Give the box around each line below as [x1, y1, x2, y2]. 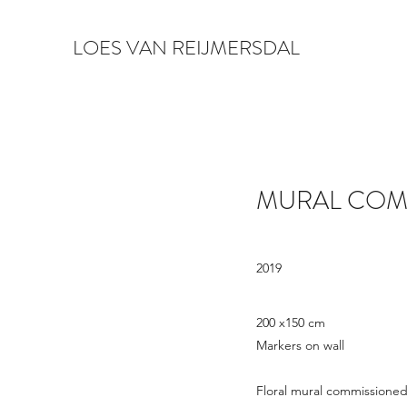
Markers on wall [256, 337, 344, 353]
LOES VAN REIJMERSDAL [73, 34, 300, 62]
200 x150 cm [256, 314, 329, 331]
